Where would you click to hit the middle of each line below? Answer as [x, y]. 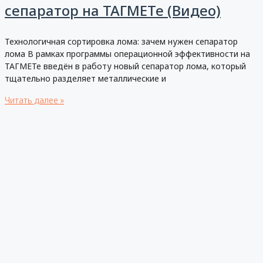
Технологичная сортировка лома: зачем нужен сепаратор [121, 41]
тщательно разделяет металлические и [85, 78]
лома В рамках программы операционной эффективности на [127, 53]
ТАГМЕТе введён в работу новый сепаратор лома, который [125, 66]
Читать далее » [34, 100]
